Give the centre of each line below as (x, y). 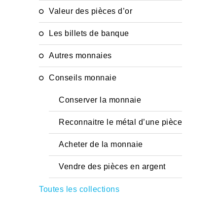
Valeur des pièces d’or (93, 11)
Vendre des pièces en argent (115, 166)
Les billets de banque (91, 33)
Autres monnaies (83, 55)
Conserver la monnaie (103, 100)
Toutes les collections (79, 189)
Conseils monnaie (86, 78)
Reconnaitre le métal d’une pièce (123, 122)
